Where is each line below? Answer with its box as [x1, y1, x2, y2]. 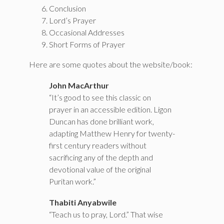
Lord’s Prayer [49, 15, 96, 25]
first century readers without [49, 140, 146, 150]
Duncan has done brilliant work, [49, 116, 154, 126]
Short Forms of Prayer [49, 39, 125, 49]
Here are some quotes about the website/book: [29, 59, 192, 69]
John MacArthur [49, 80, 109, 90]
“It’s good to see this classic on [49, 92, 151, 102]
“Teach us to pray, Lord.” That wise [49, 209, 163, 219]
